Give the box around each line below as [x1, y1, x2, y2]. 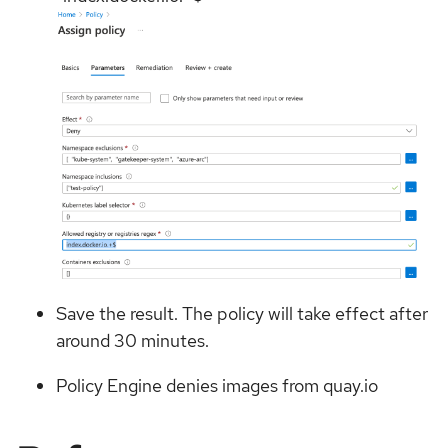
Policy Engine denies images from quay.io [56, 373, 378, 397]
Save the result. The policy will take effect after [56, 301, 428, 325]
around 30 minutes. [56, 328, 209, 352]
